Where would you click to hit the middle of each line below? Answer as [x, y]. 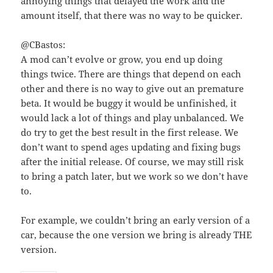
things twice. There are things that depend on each [131, 73]
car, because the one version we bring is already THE [136, 234]
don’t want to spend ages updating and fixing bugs [131, 147]
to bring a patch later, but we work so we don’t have [135, 176]
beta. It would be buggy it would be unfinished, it [129, 103]
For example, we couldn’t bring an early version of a [136, 220]
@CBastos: [43, 44]
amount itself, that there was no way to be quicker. [132, 15]
